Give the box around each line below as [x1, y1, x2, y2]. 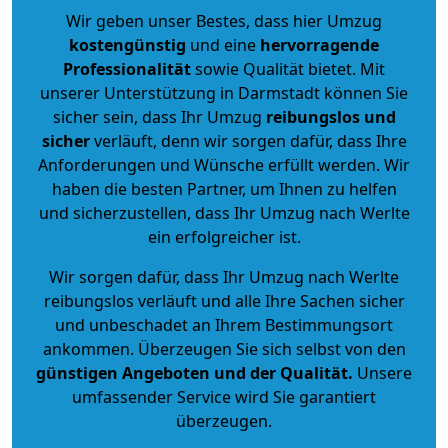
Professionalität [63, 57, 191, 80]
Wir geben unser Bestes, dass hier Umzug [66, 9, 382, 32]
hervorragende [260, 33, 379, 56]
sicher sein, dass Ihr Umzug [52, 105, 266, 128]
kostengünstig [69, 33, 186, 56]
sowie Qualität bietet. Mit [191, 57, 385, 80]
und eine [186, 33, 260, 56]
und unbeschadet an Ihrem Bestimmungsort [55, 313, 393, 336]
